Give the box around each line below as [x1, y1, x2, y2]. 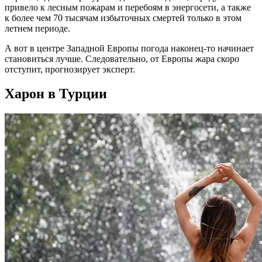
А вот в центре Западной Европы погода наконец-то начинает [5, 43, 254, 53]
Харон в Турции [5, 86, 107, 102]
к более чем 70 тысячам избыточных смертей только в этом [5, 12, 242, 23]
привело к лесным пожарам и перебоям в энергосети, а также [5, 2, 251, 12]
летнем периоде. [5, 23, 70, 33]
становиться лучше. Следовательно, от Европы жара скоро [5, 53, 239, 64]
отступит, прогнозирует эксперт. [5, 64, 135, 74]
